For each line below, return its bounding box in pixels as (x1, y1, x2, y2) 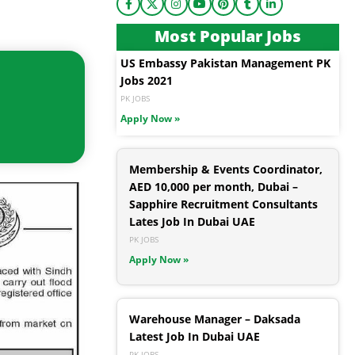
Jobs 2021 (120, 73, 173, 89)
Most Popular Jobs (155, 25, 301, 48)
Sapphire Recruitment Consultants (129, 197, 318, 212)
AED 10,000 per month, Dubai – (129, 179, 298, 195)
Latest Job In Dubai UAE (129, 329, 260, 345)
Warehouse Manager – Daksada (129, 311, 300, 327)
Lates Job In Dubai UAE (129, 214, 255, 230)
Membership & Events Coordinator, (129, 162, 323, 177)
